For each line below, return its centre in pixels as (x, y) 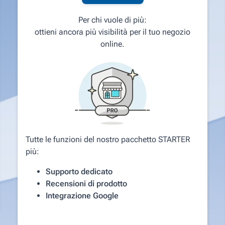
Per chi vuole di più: (113, 20)
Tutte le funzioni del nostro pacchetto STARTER (108, 139)
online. (113, 44)
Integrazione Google (82, 195)
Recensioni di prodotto (87, 183)
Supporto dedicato (79, 171)
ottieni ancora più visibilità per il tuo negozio (113, 32)
